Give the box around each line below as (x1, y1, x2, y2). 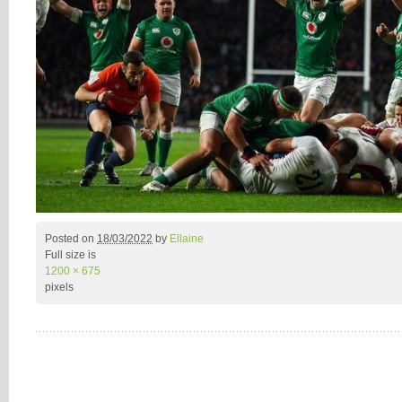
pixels (45, 281, 74, 293)
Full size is (45, 249, 96, 261)
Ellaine (170, 232, 204, 245)
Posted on (45, 232, 97, 245)
